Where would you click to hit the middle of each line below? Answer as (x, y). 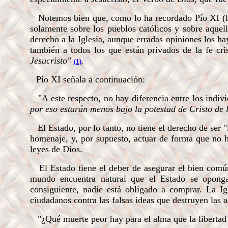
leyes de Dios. (56, 149)
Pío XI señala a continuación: (90, 79)
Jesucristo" (52, 61)
